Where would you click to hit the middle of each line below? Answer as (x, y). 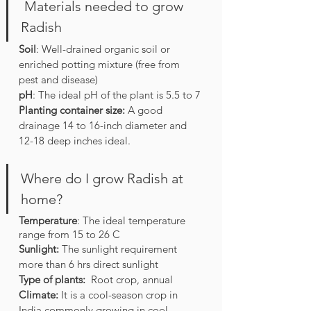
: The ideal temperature (133, 221)
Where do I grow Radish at (104, 179)
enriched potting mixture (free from (101, 65)
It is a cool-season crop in (121, 295)
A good (146, 110)
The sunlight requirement (119, 249)
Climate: (40, 295)
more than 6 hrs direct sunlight (89, 264)
